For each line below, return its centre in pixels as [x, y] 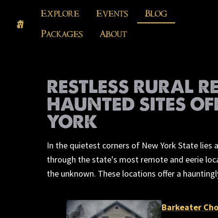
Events [112, 14]
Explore [60, 14]
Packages [62, 34]
